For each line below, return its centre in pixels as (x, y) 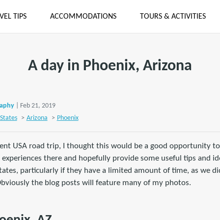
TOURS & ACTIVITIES (173, 16)
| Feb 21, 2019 (36, 106)
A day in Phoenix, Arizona (110, 66)
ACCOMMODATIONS (83, 16)
